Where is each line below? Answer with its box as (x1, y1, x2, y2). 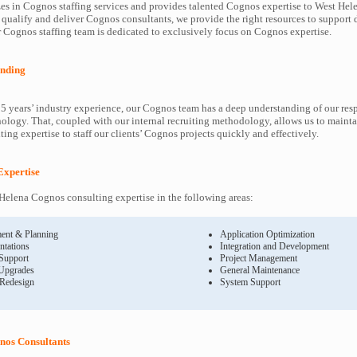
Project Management (220, 253, 297, 264)
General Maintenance (220, 265, 300, 276)
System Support (220, 277, 280, 288)
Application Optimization (220, 229, 315, 240)
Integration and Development (220, 241, 329, 252)
